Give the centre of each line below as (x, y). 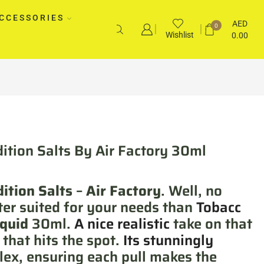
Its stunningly (166, 240)
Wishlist (179, 35)
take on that (211, 224)
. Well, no (192, 191)
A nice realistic (122, 224)
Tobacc (219, 207)
